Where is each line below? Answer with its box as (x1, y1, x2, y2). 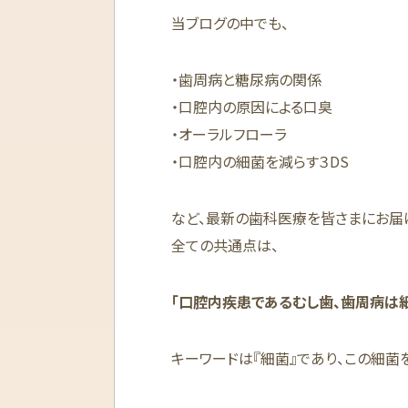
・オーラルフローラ (171, 122, 287, 145)
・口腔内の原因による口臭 (171, 95, 332, 117)
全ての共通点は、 (171, 233, 279, 256)
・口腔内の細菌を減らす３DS (171, 149, 349, 172)
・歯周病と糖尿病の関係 (171, 67, 321, 90)
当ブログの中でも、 (171, 11, 289, 34)
